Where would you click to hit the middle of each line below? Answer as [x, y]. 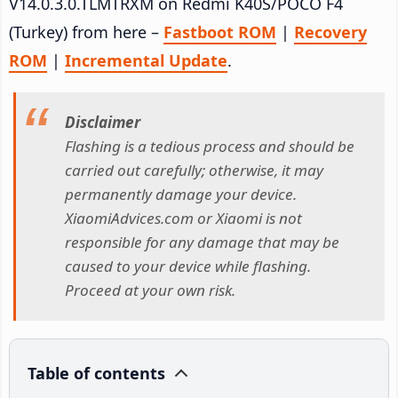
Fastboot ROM [220, 32]
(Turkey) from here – [86, 32]
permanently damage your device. [181, 195]
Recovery [330, 32]
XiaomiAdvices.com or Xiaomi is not [183, 219]
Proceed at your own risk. [150, 291]
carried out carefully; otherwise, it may [194, 171]
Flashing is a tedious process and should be [210, 147]
